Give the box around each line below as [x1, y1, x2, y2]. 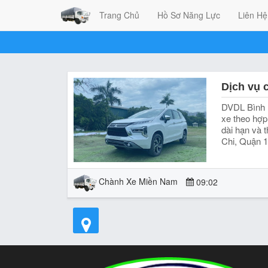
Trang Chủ [99, 9, 139, 21]
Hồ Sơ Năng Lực [157, 9, 220, 21]
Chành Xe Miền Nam [99, 175, 178, 188]
